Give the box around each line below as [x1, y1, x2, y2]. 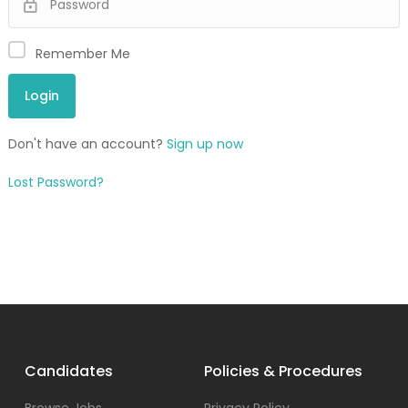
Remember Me [36, 45, 130, 63]
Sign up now [167, 135, 243, 153]
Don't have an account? [8, 135, 167, 153]
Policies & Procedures [203, 361, 362, 382]
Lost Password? [8, 173, 104, 191]
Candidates [25, 361, 114, 382]
